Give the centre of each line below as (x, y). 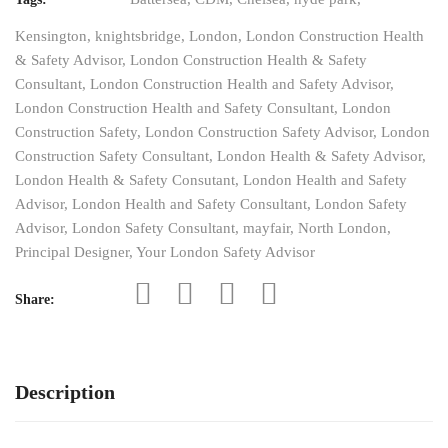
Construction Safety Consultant (112, 156)
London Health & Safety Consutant (125, 180)
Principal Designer (72, 252)
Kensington (51, 36)
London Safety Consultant (153, 228)
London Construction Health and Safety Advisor (240, 84)
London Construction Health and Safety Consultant (174, 108)
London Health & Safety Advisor (319, 156)
